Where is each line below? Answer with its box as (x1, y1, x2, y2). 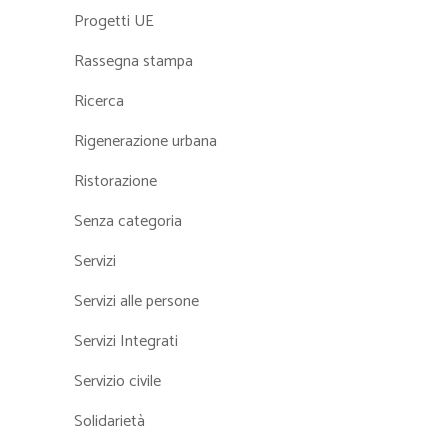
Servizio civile (74, 368, 161, 396)
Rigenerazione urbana (74, 128, 217, 156)
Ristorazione (74, 168, 157, 196)
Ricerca (74, 88, 124, 116)
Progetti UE (74, 8, 154, 36)
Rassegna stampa (74, 48, 193, 76)
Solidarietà (74, 408, 145, 436)
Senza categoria (74, 208, 182, 236)
